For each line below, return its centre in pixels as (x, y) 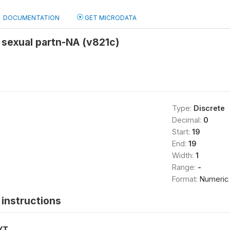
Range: (185, 167)
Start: (182, 132)
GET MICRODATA (110, 18)
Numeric (214, 179)
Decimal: (187, 120)
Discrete (209, 108)
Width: (184, 155)
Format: (186, 179)
